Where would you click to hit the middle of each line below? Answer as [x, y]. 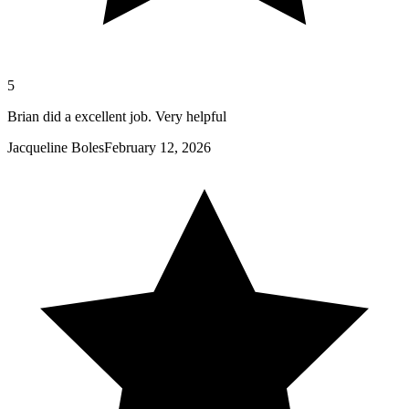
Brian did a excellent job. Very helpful [117, 117]
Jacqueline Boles [56, 148]
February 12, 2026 [157, 148]
